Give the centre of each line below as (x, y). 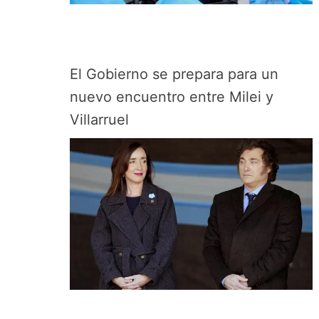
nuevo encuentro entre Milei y (172, 97)
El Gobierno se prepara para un (174, 74)
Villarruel (99, 120)
